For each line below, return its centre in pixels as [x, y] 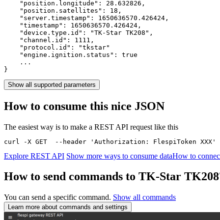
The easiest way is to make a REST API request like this [91, 127]
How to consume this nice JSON [84, 106]
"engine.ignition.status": [63, 55]
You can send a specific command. [58, 197]
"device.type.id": [47, 32]
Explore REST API [34, 156]
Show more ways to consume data [119, 156]
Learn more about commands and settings [68, 207]
